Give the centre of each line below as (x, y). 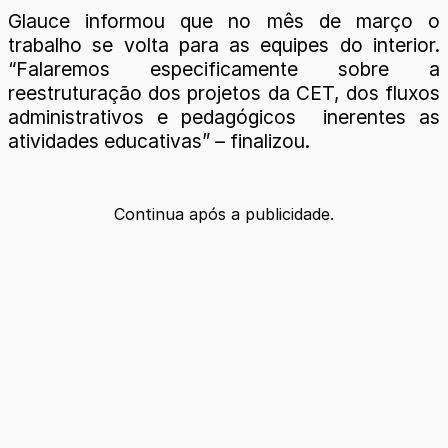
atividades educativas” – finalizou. (161, 140)
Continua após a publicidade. (224, 214)
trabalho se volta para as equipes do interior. (224, 44)
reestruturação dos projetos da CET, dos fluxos (224, 92)
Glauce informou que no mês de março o (224, 20)
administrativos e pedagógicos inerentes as (224, 116)
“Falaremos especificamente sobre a (224, 68)
